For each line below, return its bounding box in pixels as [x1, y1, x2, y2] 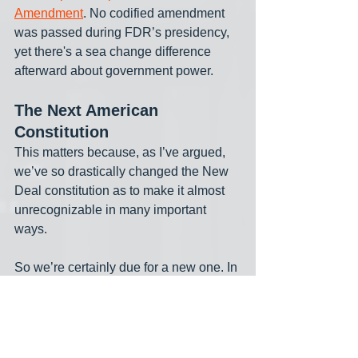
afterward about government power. [14, 64, 217, 78]
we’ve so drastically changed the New [14, 165, 232, 179]
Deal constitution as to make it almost [14, 184, 228, 198]
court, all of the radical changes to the [14, 337, 228, 352]
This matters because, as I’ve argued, [14, 145, 229, 160]
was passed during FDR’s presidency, [14, 26, 233, 40]
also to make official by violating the [14, 318, 218, 332]
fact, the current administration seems [14, 280, 228, 294]
